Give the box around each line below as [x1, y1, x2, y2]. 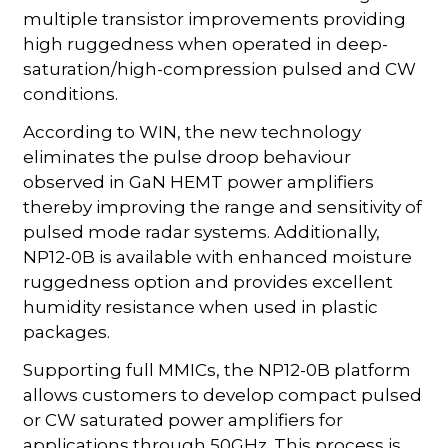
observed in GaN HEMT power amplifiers [23, 171, 375, 192]
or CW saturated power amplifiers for [23, 409, 344, 430]
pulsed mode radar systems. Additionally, [23, 221, 381, 242]
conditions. [23, 83, 119, 104]
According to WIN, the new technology [23, 121, 362, 142]
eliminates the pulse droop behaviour [23, 146, 352, 167]
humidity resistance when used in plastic [23, 296, 379, 317]
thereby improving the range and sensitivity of [23, 196, 423, 217]
